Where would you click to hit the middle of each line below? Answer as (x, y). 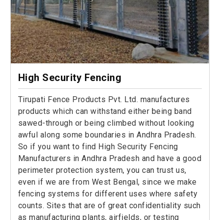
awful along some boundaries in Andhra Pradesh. (107, 135)
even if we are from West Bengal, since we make (107, 182)
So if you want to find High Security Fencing (98, 147)
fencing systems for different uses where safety (108, 194)
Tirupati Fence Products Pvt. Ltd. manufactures (104, 100)
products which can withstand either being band (105, 111)
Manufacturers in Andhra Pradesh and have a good (110, 159)
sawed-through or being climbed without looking (106, 123)
